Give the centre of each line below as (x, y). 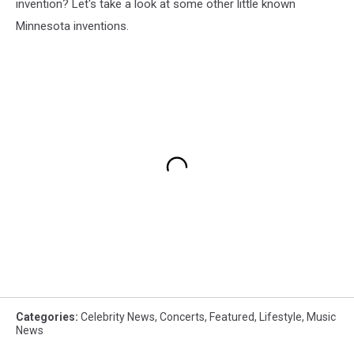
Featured (232, 316)
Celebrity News (118, 316)
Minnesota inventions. (72, 26)
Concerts (182, 316)
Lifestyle (281, 316)
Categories (45, 316)
